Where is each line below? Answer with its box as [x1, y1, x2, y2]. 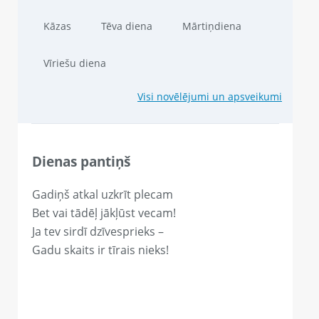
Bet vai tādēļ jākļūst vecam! [32, 205, 176, 221]
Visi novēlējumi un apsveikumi [137, 89, 282, 103]
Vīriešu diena [43, 56, 106, 70]
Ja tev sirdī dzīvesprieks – [32, 224, 164, 240]
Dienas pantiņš [32, 152, 130, 170]
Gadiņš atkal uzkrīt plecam [32, 187, 173, 203]
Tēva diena [101, 19, 152, 33]
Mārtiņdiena [182, 19, 241, 33]
